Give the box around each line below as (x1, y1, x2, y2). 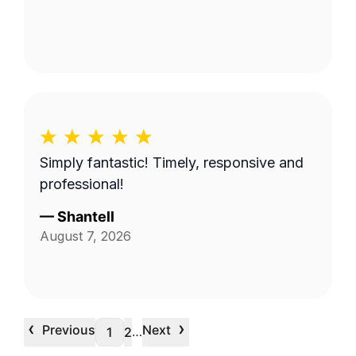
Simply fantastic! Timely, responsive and (40, 154, 304, 171)
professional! (40, 176, 124, 192)
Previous (42, 322, 95, 338)
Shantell (57, 208, 114, 225)
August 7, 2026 (40, 228, 131, 244)
